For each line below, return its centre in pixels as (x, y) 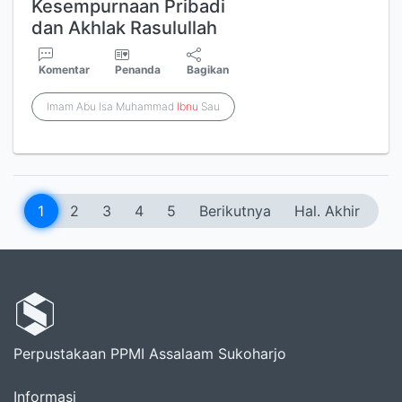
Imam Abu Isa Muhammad (112, 106)
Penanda (138, 70)
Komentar (64, 70)
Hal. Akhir (327, 211)
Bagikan (208, 70)
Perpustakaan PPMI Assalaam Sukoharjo (150, 354)
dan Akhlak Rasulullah (124, 28)
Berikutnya (235, 211)
